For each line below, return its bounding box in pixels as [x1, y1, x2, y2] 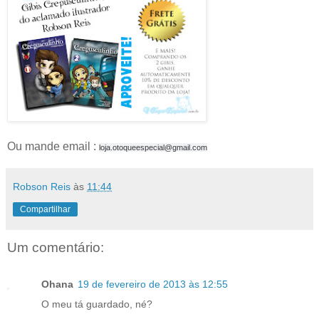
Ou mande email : [7, 140, 99, 152]
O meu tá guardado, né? [41, 298, 152, 310]
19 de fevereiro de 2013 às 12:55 [78, 278, 228, 291]
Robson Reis [13, 180, 70, 192]
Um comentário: [7, 240, 104, 256]
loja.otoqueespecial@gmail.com [99, 142, 207, 152]
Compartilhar [20, 204, 70, 214]
